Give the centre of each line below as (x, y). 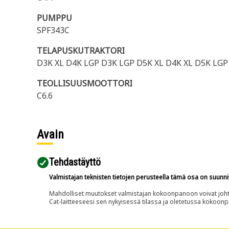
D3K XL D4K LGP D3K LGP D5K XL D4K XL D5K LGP (132, 63)
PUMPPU (54, 18)
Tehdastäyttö (75, 162)
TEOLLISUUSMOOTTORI (85, 83)
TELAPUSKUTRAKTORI (81, 51)
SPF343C (53, 30)
